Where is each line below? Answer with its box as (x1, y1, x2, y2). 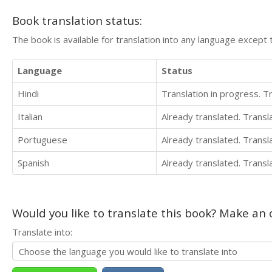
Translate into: (12, 225, 72, 238)
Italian (18, 110, 42, 123)
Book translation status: (12, 13, 142, 28)
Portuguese (18, 133, 67, 146)
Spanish (18, 156, 49, 169)
